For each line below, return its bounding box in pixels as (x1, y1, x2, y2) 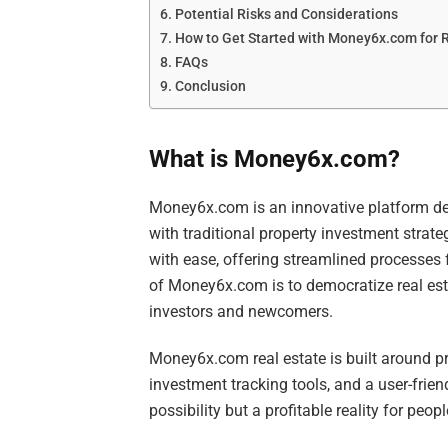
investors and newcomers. (149, 302, 334, 322)
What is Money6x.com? (149, 145, 401, 174)
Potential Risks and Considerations (175, 5, 399, 23)
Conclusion (175, 77, 247, 95)
